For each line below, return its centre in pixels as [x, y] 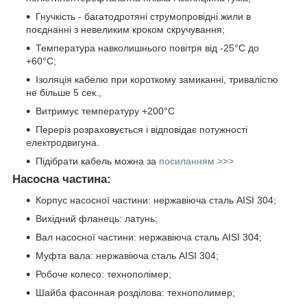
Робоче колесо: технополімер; [103, 274]
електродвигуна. [63, 142]
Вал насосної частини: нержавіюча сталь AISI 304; [149, 237]
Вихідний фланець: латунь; [97, 218]
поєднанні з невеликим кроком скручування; [125, 29]
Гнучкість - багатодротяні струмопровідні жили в [143, 16]
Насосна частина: [62, 179]
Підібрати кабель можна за [97, 161]
